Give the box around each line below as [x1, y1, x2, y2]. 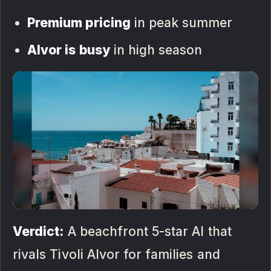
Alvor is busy [27, 42, 110, 58]
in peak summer [130, 15, 233, 31]
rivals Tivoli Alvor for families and [13, 247, 220, 263]
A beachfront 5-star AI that [64, 224, 232, 240]
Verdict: [13, 224, 64, 240]
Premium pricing [27, 15, 131, 31]
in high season [109, 42, 203, 58]
